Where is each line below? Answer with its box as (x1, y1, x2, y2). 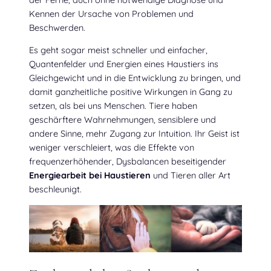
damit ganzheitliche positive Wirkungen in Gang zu (29, 86, 232, 98)
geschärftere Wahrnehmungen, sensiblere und (29, 114, 216, 126)
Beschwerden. (29, 21, 85, 33)
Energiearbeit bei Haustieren (29, 169, 151, 181)
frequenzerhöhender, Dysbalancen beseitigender (29, 155, 226, 168)
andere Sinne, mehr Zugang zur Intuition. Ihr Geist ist (29, 128, 240, 140)
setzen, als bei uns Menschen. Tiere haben (29, 100, 197, 112)
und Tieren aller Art (151, 169, 230, 181)
